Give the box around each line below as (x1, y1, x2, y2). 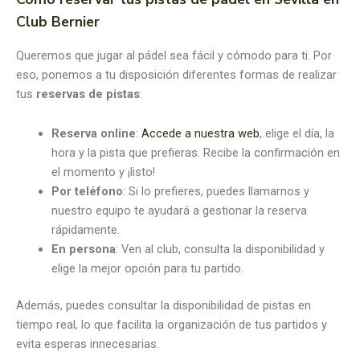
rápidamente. (51, 223, 120, 238)
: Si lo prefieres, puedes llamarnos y (122, 184, 309, 199)
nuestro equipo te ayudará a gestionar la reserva (51, 203, 307, 219)
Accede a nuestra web (141, 126, 260, 141)
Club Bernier (16, 12, 100, 32)
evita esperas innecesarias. (16, 336, 159, 351)
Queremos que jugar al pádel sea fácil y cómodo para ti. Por (16, 47, 332, 63)
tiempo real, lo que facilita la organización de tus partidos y (16, 317, 327, 332)
